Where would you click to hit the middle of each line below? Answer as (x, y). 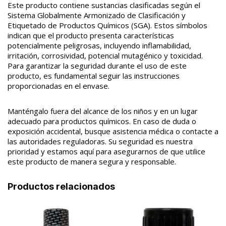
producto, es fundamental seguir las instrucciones (94, 76)
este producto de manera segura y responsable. (92, 161)
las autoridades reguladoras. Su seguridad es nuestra (100, 141)
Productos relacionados (61, 186)
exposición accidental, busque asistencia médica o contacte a (113, 131)
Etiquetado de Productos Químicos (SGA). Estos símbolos (107, 25)
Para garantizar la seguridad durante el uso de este (97, 66)
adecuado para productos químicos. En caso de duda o (102, 121)
